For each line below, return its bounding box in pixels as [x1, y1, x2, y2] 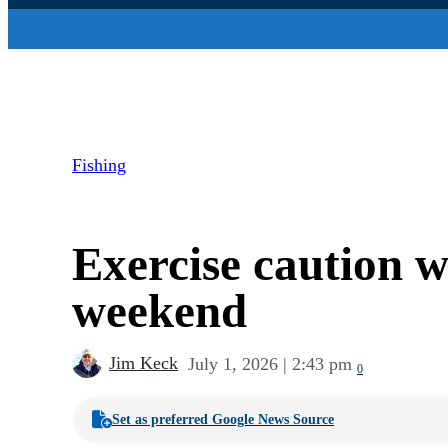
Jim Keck [109, 353, 178, 374]
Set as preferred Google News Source [112, 412, 334, 428]
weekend [72, 285, 247, 338]
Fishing [72, 155, 126, 176]
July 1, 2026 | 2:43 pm [188, 354, 352, 375]
